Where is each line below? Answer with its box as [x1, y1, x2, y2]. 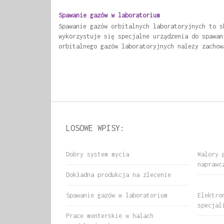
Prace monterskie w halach [66, 211, 153, 219]
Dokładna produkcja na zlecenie [66, 170, 171, 178]
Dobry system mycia [66, 150, 129, 158]
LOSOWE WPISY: [66, 123, 124, 132]
